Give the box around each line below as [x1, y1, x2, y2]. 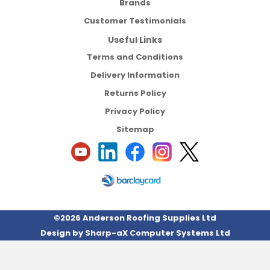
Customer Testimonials [84, 15, 186, 27]
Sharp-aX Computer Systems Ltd [84, 227, 230, 239]
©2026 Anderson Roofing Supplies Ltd [54, 212, 216, 224]
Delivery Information [90, 69, 180, 81]
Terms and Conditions [87, 51, 183, 63]
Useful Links [108, 34, 162, 46]
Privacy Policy [105, 105, 165, 117]
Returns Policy [104, 87, 166, 99]
